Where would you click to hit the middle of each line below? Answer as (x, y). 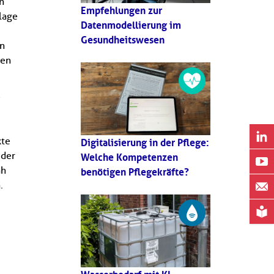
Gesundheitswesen (123, 39)
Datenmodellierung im (131, 25)
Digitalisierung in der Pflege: (145, 143)
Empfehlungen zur (121, 10)
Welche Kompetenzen (129, 157)
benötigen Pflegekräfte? (135, 172)
